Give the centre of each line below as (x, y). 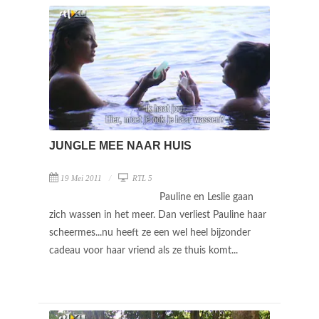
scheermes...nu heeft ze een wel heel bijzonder (150, 232)
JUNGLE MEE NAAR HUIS (120, 145)
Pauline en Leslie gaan (206, 197)
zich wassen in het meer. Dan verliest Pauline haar (158, 215)
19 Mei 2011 (81, 178)
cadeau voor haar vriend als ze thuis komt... (145, 250)
